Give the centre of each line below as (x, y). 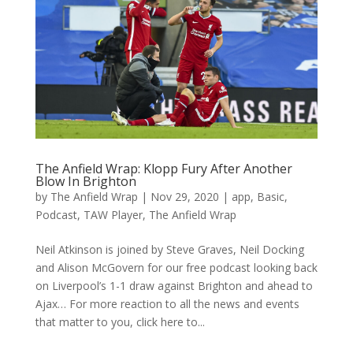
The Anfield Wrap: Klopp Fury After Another (163, 168)
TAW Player (113, 214)
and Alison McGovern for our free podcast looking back (176, 267)
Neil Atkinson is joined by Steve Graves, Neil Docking (169, 249)
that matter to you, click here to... (120, 321)
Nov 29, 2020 (184, 196)
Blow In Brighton (85, 181)
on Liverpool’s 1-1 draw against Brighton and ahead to (174, 285)
